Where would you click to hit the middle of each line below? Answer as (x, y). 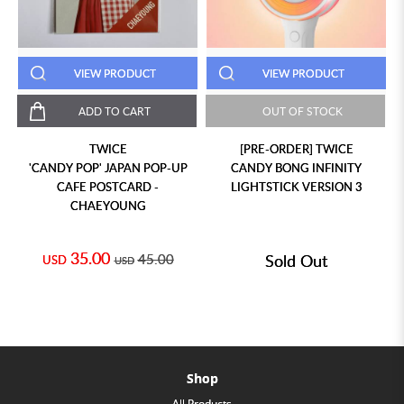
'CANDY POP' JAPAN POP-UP (108, 168)
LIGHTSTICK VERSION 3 (296, 187)
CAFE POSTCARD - (108, 187)
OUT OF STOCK (303, 111)
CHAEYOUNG (108, 206)
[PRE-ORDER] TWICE (296, 149)
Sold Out (296, 261)
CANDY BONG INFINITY (296, 168)
